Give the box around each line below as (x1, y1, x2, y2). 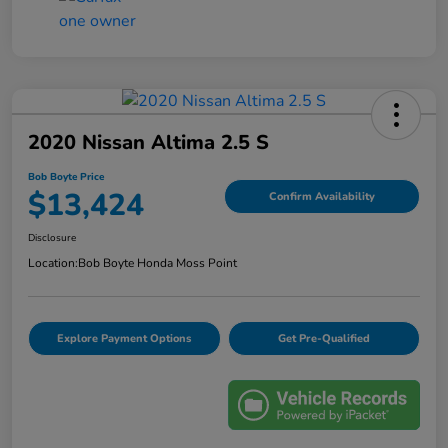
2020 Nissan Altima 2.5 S (28, 129, 269, 157)
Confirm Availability (269, 188, 375, 204)
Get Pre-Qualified (277, 331, 370, 347)
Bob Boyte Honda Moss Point (78, 255, 237, 272)
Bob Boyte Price (28, 170, 104, 185)
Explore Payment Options (57, 331, 192, 347)
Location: (28, 255, 78, 272)
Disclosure (28, 231, 76, 246)
